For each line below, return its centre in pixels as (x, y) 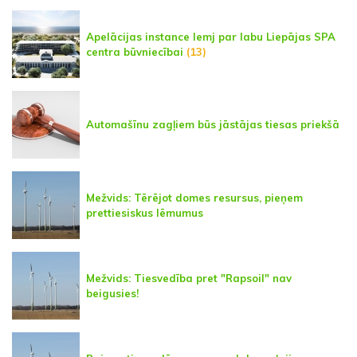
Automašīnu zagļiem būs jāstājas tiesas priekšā (213, 125)
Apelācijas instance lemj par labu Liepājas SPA (211, 36)
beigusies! (112, 293)
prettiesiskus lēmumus (145, 212)
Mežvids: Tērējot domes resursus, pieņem (194, 197)
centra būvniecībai (135, 51)
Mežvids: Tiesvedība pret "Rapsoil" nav (189, 278)
